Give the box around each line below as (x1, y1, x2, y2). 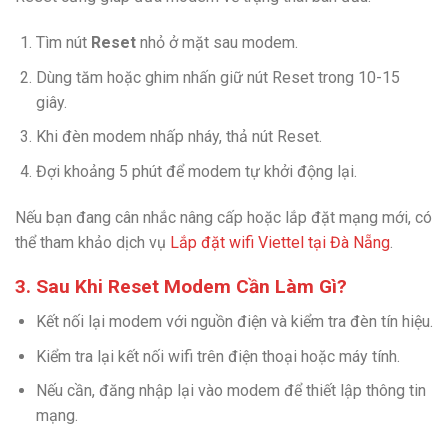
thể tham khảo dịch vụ (15, 232, 170, 252)
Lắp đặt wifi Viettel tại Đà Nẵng (170, 232, 390, 252)
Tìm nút (35, 32, 91, 52)
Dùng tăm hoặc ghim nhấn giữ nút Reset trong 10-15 (35, 67, 400, 87)
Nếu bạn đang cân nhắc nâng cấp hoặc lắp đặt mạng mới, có (15, 207, 432, 227)
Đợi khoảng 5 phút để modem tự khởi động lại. (35, 161, 357, 181)
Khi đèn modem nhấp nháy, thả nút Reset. (35, 127, 322, 147)
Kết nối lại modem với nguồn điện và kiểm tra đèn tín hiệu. (35, 311, 433, 331)
